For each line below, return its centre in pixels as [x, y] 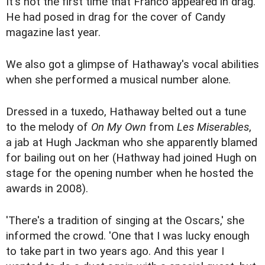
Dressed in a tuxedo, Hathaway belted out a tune [126, 112]
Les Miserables [213, 127]
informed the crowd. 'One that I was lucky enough [128, 236]
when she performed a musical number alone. [118, 80]
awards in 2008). [47, 189]
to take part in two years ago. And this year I [115, 252]
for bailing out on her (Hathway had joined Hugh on [131, 158]
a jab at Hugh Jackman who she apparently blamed [132, 143]
